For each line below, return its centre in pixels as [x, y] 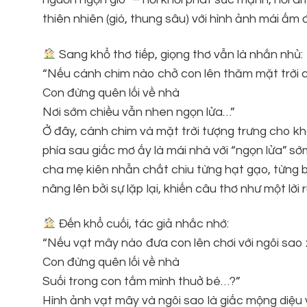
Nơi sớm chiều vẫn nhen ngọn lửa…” [138, 112]
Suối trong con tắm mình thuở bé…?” [141, 281]
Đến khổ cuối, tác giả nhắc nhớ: [143, 223]
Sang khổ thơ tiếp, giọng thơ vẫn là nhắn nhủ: [180, 54]
